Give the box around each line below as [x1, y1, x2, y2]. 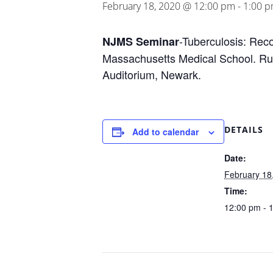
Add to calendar [132, 126, 199, 138]
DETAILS [224, 124, 263, 135]
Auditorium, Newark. [102, 66, 201, 82]
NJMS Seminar [102, 34, 179, 49]
